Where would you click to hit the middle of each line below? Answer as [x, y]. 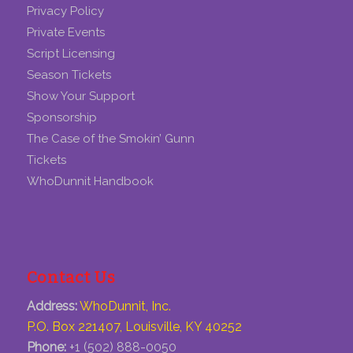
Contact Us [71, 277]
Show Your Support [80, 96]
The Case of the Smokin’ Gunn [110, 138]
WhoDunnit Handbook [90, 181]
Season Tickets [69, 74]
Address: [52, 307]
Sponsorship [61, 117]
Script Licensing [71, 53]
